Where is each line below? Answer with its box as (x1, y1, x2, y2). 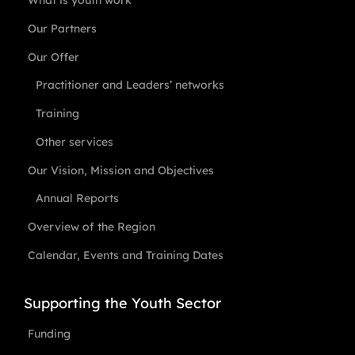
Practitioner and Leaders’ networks (35, 78, 224, 92)
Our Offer (27, 50, 79, 64)
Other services (35, 135, 113, 149)
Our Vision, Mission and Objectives (27, 163, 214, 177)
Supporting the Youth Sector (23, 294, 221, 312)
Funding (27, 326, 71, 341)
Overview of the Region (27, 219, 155, 234)
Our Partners (27, 21, 97, 36)
